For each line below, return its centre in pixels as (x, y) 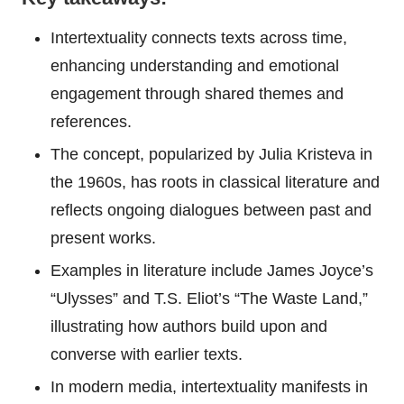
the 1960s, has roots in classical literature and (215, 183)
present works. (103, 239)
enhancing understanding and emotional (195, 66)
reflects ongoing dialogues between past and (211, 211)
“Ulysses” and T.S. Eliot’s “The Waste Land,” (209, 299)
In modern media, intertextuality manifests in (209, 387)
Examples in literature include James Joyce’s (212, 271)
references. (91, 122)
